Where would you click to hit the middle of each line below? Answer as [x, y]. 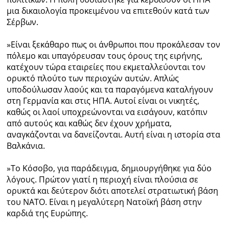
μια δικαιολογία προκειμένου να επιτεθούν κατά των [108, 11]
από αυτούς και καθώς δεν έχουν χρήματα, [89, 123]
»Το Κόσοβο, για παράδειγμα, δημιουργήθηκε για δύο [109, 168]
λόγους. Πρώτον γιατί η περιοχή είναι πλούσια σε [102, 180]
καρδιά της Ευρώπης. [47, 213]
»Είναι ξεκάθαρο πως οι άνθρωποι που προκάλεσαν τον [113, 45]
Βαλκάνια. [26, 146]
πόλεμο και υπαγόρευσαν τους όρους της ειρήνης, [104, 56]
